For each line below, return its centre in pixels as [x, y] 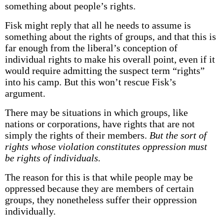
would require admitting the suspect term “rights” [105, 71]
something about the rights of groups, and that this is [110, 37]
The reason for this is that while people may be [99, 177]
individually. [30, 211]
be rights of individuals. [53, 158]
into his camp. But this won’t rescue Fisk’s [90, 82]
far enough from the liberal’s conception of [91, 48]
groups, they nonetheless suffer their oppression [101, 200]
